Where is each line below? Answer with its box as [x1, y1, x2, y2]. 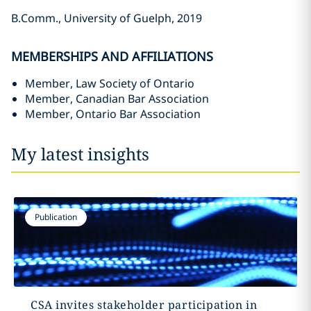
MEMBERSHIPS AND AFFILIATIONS [11, 48, 213, 65]
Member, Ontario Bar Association [25, 106, 201, 121]
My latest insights [11, 142, 149, 165]
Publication [34, 211, 77, 223]
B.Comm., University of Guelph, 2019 [11, 10, 202, 26]
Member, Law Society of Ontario [25, 76, 194, 91]
